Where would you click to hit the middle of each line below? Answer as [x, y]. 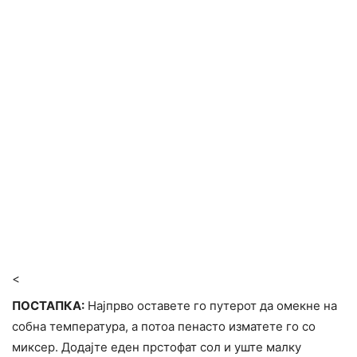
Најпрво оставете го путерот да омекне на [211, 306]
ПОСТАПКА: [48, 306]
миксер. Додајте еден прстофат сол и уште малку [157, 347]
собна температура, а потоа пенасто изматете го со [164, 327]
